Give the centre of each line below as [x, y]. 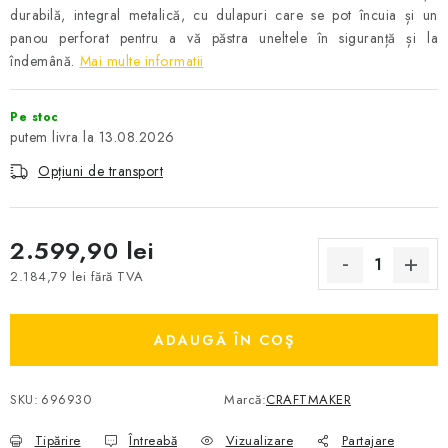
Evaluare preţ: [51, 294]
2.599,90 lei [82, 250]
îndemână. [42, 61]
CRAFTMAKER [308, 399]
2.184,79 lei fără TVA [77, 276]
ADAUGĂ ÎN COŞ [224, 340]
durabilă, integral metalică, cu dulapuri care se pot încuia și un [224, 15]
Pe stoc [34, 117]
